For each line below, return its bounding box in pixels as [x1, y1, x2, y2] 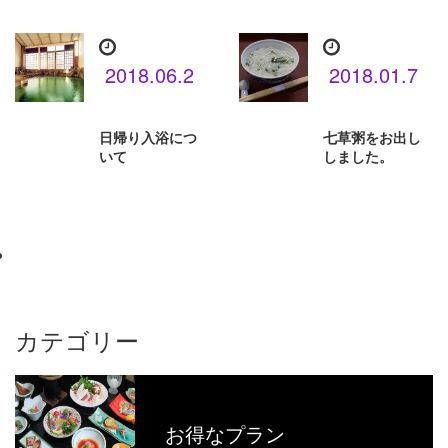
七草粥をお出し [323, 129, 421, 146]
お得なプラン [165, 423, 285, 446]
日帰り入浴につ [99, 129, 197, 146]
